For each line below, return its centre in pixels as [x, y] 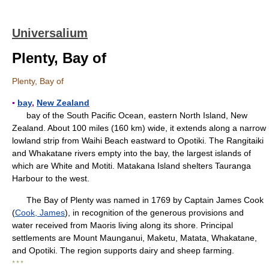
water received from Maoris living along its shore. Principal [122, 225]
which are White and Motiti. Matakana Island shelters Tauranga [131, 166]
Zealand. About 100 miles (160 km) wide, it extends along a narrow [139, 128]
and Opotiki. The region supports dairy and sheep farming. [123, 250]
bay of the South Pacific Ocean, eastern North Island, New [130, 115]
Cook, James [40, 213]
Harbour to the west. [51, 178]
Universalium [50, 33]
